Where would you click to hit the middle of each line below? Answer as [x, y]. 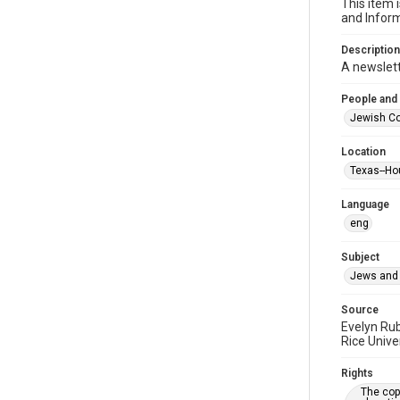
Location [363, 152]
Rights [357, 373]
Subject [360, 257]
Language [365, 204]
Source [360, 310]
